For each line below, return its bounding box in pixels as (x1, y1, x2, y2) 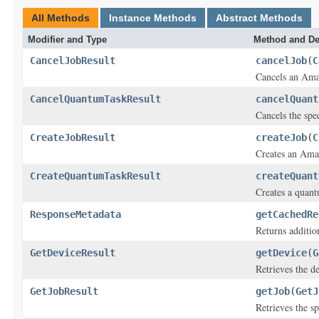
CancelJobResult (30, 55, 115, 66)
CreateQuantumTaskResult (30, 170, 161, 182)
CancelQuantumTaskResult (30, 93, 161, 105)
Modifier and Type (28, 34, 107, 45)
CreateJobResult (30, 132, 115, 143)
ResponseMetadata (30, 209, 121, 220)
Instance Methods (109, 12, 197, 23)
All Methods (31, 12, 90, 23)
